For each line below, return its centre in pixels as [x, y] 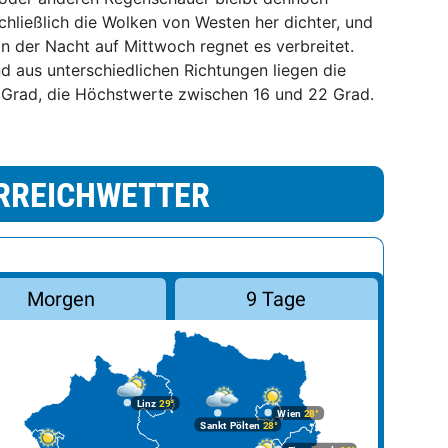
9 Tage [276, 299]
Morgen [61, 299]
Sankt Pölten [230, 425]
